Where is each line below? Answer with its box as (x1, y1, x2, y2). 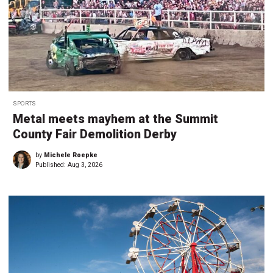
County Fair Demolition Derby (13, 127, 177, 142)
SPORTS (13, 100, 36, 107)
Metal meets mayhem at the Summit (13, 112, 218, 127)
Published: (35, 161, 68, 169)
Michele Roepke (44, 151, 97, 160)
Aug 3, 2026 (68, 161, 102, 169)
